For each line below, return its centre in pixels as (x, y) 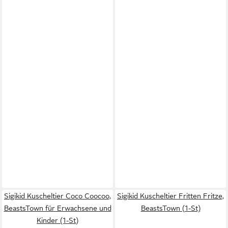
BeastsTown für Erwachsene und (58, 208)
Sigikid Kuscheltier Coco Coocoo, (58, 196)
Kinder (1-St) (58, 220)
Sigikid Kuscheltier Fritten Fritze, (170, 196)
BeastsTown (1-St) (170, 208)
